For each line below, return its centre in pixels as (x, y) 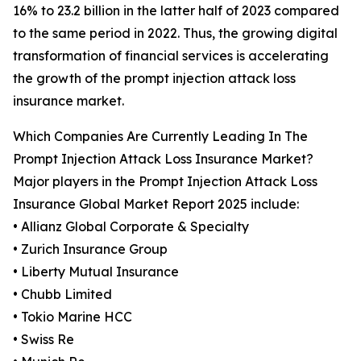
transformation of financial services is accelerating (171, 56)
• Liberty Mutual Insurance (96, 272)
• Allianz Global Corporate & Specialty (131, 227)
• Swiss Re (44, 340)
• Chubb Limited (62, 295)
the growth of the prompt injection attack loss (154, 79)
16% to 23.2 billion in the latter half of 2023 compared (176, 11)
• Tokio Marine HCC (73, 317)
